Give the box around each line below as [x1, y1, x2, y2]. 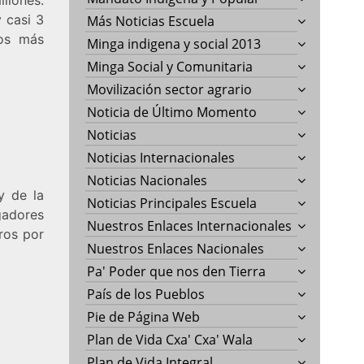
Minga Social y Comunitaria [87, 57, 253, 76]
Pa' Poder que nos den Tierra [87, 262, 266, 280]
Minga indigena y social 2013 [87, 34, 262, 53]
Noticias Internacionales [87, 148, 236, 167]
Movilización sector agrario [87, 80, 253, 98]
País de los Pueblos [87, 284, 206, 303]
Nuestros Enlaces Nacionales [87, 239, 265, 258]
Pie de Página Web [87, 307, 201, 326]
